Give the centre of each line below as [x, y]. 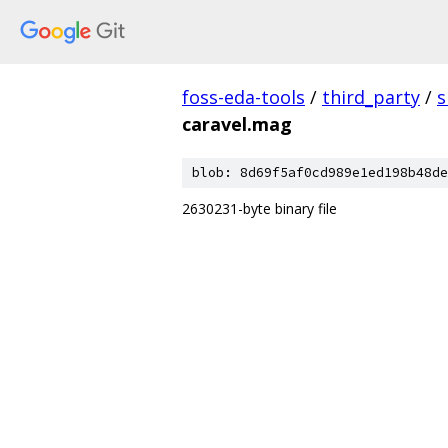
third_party [371, 97]
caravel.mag [237, 124]
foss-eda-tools [243, 97]
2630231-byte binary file [259, 208]
